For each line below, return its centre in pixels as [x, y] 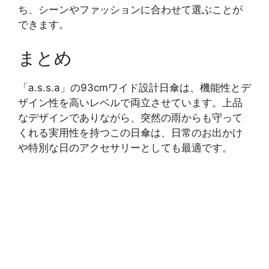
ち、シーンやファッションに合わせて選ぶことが [130, 10]
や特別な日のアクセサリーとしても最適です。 [125, 147]
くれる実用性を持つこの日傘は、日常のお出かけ [130, 132]
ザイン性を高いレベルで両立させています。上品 [130, 102]
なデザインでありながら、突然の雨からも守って [130, 117]
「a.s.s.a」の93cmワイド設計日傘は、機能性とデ [134, 87]
